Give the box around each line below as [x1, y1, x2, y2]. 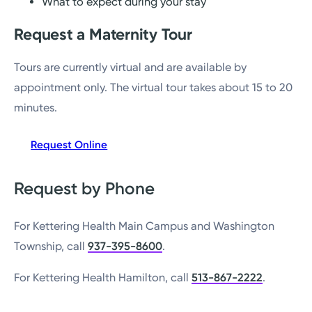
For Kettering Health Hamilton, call [14, 271, 192, 285]
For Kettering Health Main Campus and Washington [14, 219, 275, 233]
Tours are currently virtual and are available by [14, 60, 247, 74]
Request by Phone [14, 178, 155, 198]
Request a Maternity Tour [14, 24, 192, 44]
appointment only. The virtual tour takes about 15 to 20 [14, 80, 293, 94]
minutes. [14, 100, 58, 114]
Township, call [14, 239, 88, 253]
